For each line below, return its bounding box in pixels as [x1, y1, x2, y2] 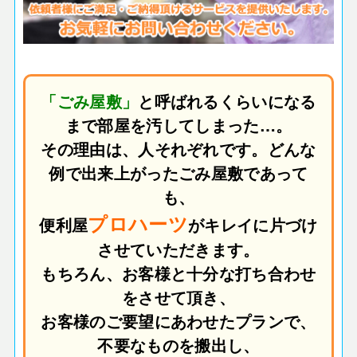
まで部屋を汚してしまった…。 [65, 113, 292, 137]
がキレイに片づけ [188, 213, 318, 237]
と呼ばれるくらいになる [138, 89, 316, 113]
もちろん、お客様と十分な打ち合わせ [41, 261, 316, 285]
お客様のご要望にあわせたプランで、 [41, 309, 316, 333]
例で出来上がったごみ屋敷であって [49, 161, 308, 185]
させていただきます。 [97, 237, 260, 261]
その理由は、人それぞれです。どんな [41, 137, 316, 161]
